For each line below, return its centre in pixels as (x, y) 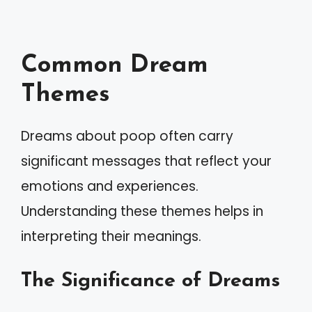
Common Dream (115, 66)
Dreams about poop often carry (127, 136)
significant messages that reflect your (146, 161)
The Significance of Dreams (150, 281)
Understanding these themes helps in (142, 211)
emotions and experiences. (110, 186)
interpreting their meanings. (111, 236)
